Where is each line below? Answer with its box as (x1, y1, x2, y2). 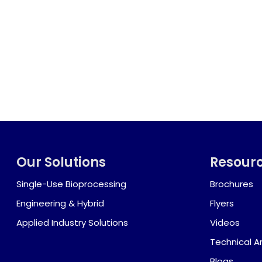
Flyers (210, 197, 235, 210)
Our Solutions (16, 153, 106, 172)
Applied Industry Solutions (16, 216, 129, 229)
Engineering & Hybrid (16, 197, 105, 210)
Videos (210, 216, 240, 229)
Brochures (210, 178, 254, 191)
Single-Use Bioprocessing (16, 178, 127, 191)
